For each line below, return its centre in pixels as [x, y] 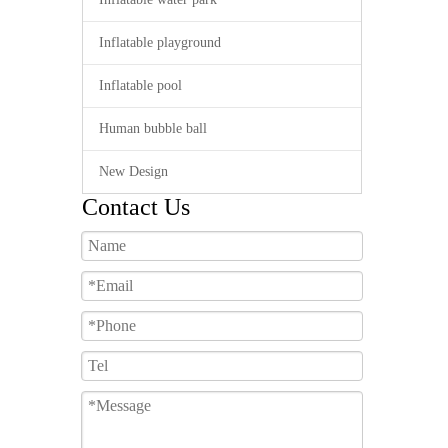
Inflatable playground [160, 42]
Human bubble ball [153, 128]
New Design [133, 171]
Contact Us [136, 207]
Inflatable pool [140, 85]
